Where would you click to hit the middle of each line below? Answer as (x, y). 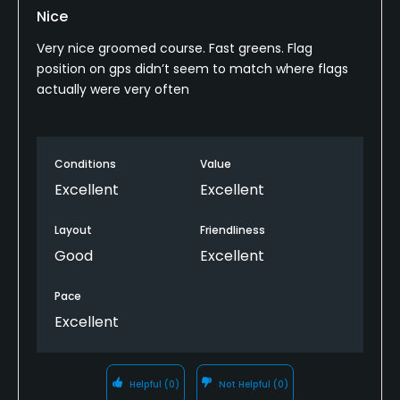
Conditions (85, 163)
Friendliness (233, 229)
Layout (73, 229)
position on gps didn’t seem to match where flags (192, 68)
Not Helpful (245, 384)
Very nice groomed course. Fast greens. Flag (175, 48)
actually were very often (113, 89)
